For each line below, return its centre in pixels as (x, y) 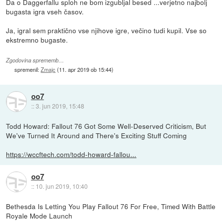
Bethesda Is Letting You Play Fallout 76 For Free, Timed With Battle (111, 206)
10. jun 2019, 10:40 (61, 186)
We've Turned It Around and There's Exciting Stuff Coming (97, 135)
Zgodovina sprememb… (35, 60)
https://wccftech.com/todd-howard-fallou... (71, 154)
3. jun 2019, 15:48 (60, 106)
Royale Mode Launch (39, 215)
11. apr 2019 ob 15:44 (85, 70)
